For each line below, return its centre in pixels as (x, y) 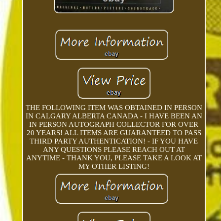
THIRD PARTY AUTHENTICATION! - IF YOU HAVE (114, 141)
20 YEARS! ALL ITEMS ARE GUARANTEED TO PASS (114, 133)
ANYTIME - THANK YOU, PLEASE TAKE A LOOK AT (114, 158)
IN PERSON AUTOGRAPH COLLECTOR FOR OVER (114, 125)
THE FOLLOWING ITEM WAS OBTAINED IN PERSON (114, 108)
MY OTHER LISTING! (114, 166)
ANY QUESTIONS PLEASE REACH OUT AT (114, 150)
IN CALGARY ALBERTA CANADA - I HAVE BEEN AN (114, 116)
